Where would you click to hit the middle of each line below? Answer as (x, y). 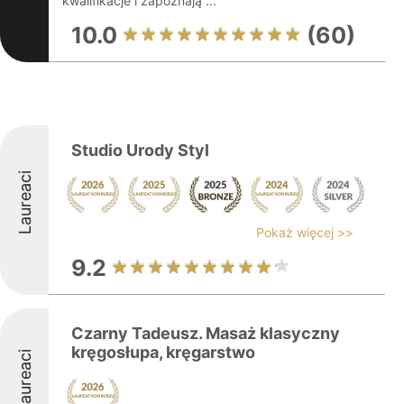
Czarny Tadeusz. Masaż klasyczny (206, 333)
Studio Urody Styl (140, 150)
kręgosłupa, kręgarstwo (163, 352)
